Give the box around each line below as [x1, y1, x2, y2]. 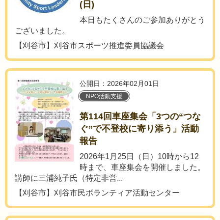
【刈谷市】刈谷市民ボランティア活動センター [15, 189, 180, 197]
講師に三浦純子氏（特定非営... [15, 174, 123, 182]
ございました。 [15, 27, 70, 35]
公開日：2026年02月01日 [80, 80, 159, 87]
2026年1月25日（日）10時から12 [80, 152, 199, 161]
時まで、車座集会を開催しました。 [80, 163, 205, 171]
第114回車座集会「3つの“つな [80, 111, 201, 121]
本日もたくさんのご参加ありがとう [80, 16, 205, 24]
